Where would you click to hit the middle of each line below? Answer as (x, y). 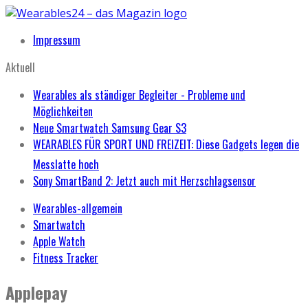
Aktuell (20, 67)
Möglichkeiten (63, 111)
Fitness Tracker (66, 258)
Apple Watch (59, 241)
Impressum (57, 40)
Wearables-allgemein (78, 208)
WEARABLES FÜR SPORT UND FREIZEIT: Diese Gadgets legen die (166, 144)
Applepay (36, 292)
